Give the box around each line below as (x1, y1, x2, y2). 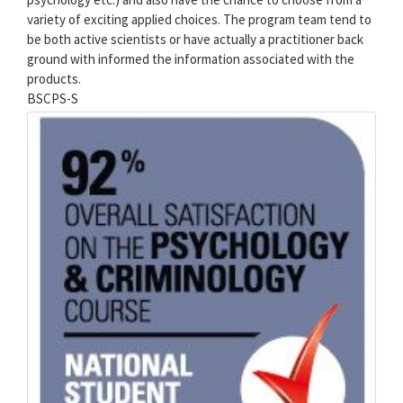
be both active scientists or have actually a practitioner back (27, 30, 363, 48)
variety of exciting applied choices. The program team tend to (27, 10, 372, 28)
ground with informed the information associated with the (27, 49, 354, 67)
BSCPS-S (27, 89, 78, 107)
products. (27, 69, 81, 87)
